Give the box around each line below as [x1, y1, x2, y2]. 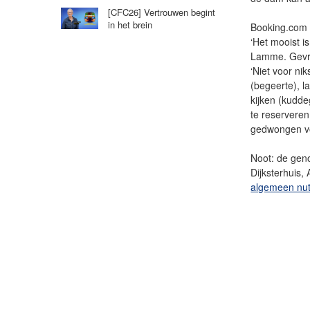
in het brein [107, 18, 152, 32]
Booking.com [250, 19, 308, 34]
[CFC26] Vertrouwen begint [107, 6, 215, 19]
